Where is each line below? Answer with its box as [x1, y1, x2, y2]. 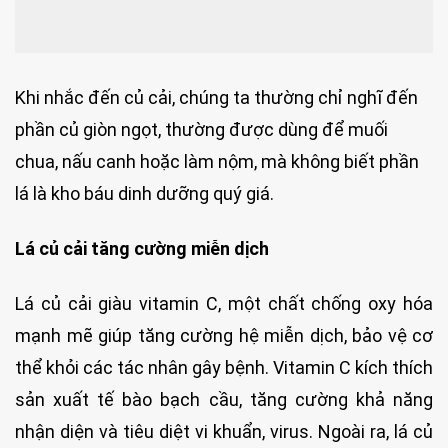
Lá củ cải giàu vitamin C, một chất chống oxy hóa [15, 293, 433, 315]
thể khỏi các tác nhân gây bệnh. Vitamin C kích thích [15, 357, 433, 379]
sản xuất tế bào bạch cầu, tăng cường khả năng [15, 389, 433, 411]
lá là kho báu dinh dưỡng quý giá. [15, 182, 274, 204]
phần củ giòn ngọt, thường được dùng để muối [15, 118, 388, 140]
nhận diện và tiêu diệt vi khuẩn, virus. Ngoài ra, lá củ [15, 421, 433, 443]
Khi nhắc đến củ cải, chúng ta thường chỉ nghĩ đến [15, 86, 418, 108]
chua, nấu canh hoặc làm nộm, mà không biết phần [15, 150, 419, 172]
